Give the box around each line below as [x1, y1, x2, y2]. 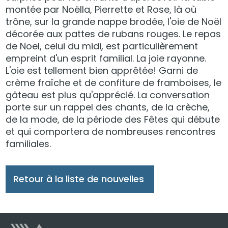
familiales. [6, 137, 51, 150]
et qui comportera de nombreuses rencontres [6, 125, 216, 138]
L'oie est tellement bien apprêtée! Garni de [6, 64, 198, 77]
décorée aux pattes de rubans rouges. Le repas [6, 27, 221, 40]
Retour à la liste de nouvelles [13, 172, 145, 185]
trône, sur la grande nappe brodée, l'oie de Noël [6, 15, 222, 28]
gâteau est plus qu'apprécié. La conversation [6, 88, 210, 101]
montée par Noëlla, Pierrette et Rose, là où [6, 3, 197, 16]
